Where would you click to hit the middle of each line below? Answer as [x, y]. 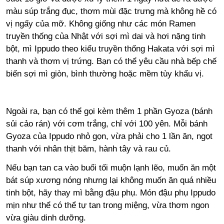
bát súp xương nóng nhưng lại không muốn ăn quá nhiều [111, 180]
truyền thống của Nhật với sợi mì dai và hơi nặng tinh [105, 36]
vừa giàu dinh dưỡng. [46, 217]
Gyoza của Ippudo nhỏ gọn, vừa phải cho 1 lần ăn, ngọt [109, 136]
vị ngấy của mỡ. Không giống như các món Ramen [100, 24]
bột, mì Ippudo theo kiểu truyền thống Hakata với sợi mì [110, 49]
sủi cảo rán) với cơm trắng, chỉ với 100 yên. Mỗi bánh [106, 124]
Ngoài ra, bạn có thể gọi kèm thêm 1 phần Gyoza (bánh [109, 111]
